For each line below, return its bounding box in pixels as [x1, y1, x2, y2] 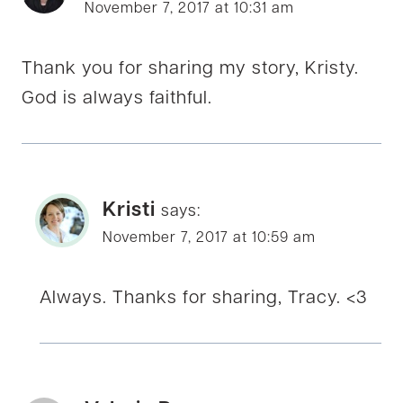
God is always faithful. [22, 90, 212, 109]
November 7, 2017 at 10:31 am [85, 2, 294, 17]
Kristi [103, 201, 156, 222]
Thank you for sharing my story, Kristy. [22, 60, 359, 79]
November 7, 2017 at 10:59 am [103, 231, 316, 246]
